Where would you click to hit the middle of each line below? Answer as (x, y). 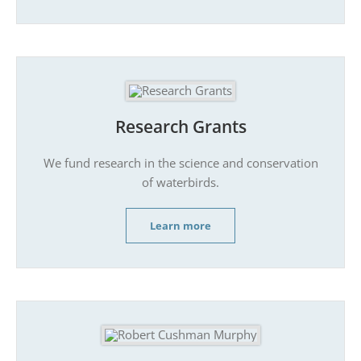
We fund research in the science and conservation (180, 162)
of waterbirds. (180, 182)
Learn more (180, 225)
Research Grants (180, 126)
